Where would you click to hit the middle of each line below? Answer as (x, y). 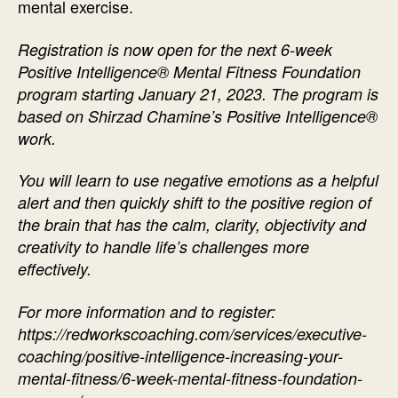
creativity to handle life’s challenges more (163, 247)
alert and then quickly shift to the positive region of (195, 203)
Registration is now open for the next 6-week (175, 49)
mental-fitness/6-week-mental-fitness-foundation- (190, 378)
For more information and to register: (147, 311)
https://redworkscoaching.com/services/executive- (192, 333)
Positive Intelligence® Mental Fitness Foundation (189, 71)
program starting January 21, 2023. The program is (198, 93)
